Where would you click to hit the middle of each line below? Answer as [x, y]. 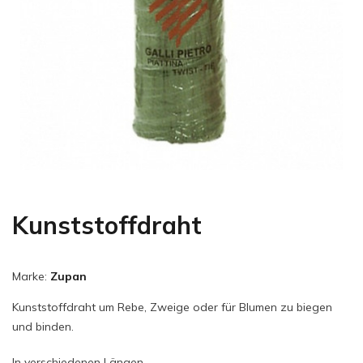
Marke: [31, 276]
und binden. [43, 326]
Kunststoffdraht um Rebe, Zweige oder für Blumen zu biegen [172, 307]
